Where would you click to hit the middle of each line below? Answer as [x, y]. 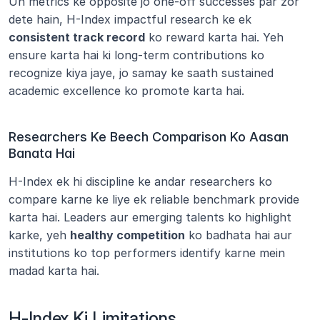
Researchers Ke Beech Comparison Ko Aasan [149, 136]
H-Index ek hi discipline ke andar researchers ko [140, 181]
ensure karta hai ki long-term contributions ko [136, 55]
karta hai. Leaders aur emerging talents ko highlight [150, 217]
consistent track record [77, 37]
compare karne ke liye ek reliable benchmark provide [154, 199]
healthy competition [127, 235]
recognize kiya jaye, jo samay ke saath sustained [141, 72]
